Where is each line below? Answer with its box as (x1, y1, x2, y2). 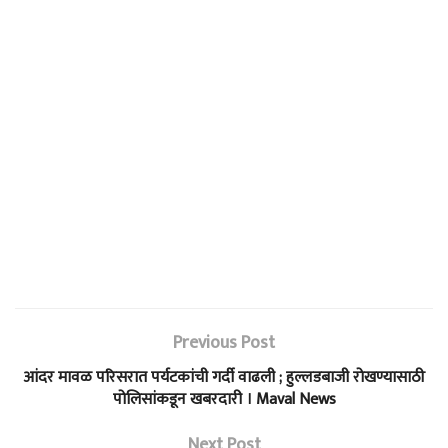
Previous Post (173, 327, 275, 358)
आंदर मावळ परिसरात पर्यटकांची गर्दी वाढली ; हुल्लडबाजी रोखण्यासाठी (23, 363, 425, 391)
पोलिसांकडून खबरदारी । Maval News (112, 385, 336, 413)
